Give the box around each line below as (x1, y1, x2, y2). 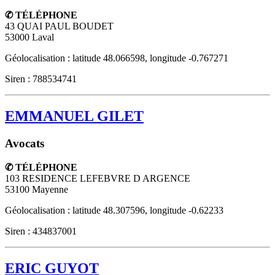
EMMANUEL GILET (5, 107, 144, 124)
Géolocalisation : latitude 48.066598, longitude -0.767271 (5, 52, 228, 63)
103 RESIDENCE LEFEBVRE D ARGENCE (5, 173, 190, 184)
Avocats (5, 136, 44, 150)
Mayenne (32, 184, 68, 195)
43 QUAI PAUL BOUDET (5, 20, 114, 31)
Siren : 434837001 (5, 226, 77, 237)
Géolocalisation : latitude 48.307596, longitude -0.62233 (5, 205, 223, 216)
